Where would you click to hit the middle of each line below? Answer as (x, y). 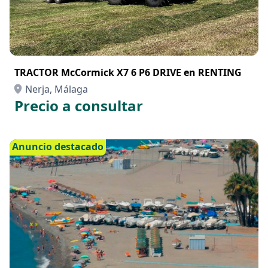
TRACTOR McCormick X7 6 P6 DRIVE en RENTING (128, 72)
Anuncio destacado (58, 147)
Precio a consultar (79, 106)
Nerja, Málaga (57, 89)
